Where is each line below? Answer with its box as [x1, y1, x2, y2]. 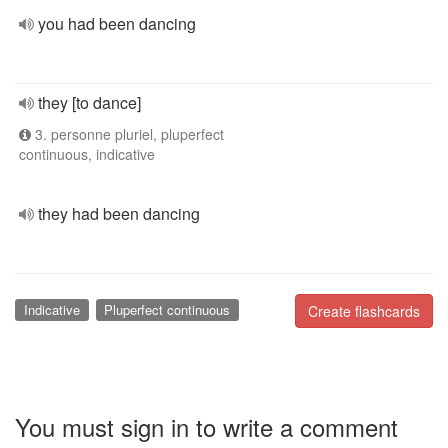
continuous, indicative [19, 144, 155, 164]
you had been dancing [38, 12, 196, 35]
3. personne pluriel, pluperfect [31, 124, 224, 144]
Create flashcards [308, 301, 420, 321]
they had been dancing [38, 202, 200, 225]
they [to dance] [38, 91, 141, 114]
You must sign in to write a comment [15, 408, 398, 444]
